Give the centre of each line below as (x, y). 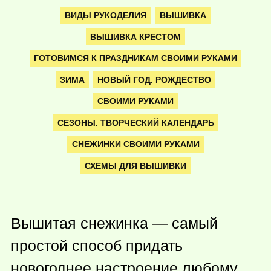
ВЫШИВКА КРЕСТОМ (135, 37)
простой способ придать (97, 246)
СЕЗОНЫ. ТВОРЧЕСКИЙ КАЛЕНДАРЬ (135, 122)
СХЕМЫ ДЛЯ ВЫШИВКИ (135, 165)
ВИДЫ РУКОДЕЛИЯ (106, 15)
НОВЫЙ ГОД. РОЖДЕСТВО (155, 80)
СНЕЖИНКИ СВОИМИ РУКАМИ (135, 144)
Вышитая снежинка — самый (114, 224)
